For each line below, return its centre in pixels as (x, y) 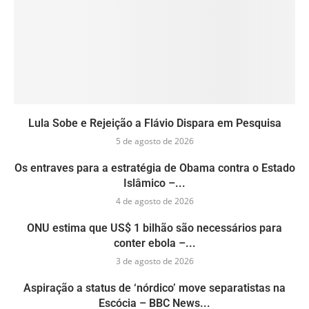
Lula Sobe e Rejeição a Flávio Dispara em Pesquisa (154, 123)
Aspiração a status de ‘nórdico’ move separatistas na (154, 288)
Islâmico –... (154, 183)
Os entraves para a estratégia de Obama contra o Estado (154, 168)
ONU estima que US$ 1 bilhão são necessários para (154, 228)
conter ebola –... (154, 243)
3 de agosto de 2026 (154, 261)
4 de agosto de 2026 (154, 201)
